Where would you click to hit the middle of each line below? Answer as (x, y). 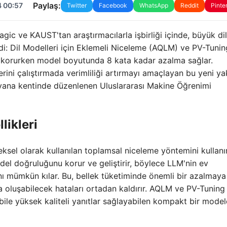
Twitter (77, 5)
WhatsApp (154, 5)
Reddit (189, 5)
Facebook (113, 5)
